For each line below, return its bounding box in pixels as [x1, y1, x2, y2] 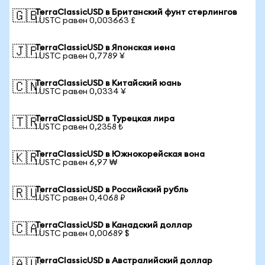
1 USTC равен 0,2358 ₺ [35, 123, 123, 131]
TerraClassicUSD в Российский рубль [35, 186, 188, 194]
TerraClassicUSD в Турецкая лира [35, 115, 174, 123]
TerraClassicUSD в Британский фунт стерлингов [35, 8, 237, 17]
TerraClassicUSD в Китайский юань [35, 79, 181, 88]
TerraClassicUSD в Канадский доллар [35, 221, 192, 230]
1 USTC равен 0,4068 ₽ [35, 194, 125, 202]
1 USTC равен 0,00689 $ [35, 230, 130, 238]
